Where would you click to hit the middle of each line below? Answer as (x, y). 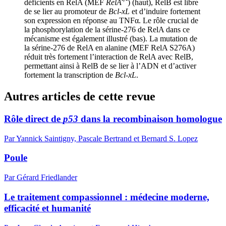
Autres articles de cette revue (80, 97)
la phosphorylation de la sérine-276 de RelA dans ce (107, 30)
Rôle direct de (34, 119)
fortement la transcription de (70, 75)
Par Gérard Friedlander (41, 178)
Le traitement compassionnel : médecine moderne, (107, 197)
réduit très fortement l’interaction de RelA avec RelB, (109, 57)
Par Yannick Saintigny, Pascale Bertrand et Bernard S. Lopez (101, 138)
